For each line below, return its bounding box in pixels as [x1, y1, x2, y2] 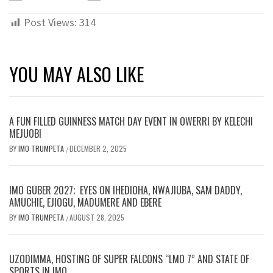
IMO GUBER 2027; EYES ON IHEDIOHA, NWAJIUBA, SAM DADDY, [9, 182, 242, 197]
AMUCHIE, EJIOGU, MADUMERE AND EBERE [9, 194, 164, 210]
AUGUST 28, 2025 [69, 211, 124, 222]
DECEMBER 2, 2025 [69, 143, 127, 154]
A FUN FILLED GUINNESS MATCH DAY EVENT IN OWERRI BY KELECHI [9, 113, 253, 129]
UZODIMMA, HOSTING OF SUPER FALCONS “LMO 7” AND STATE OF [9, 251, 249, 266]
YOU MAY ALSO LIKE [9, 60, 144, 88]
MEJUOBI [9, 126, 41, 141]
